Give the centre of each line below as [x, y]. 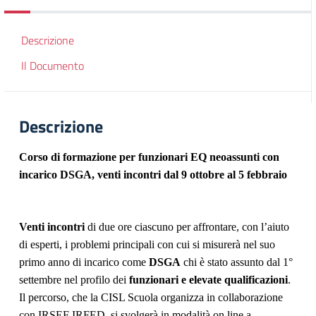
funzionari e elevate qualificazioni [208, 280]
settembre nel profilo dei [74, 280]
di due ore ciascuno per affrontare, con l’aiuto [187, 227]
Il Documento [53, 66]
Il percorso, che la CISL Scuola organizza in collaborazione [151, 297]
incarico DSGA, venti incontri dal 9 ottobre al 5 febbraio [153, 175]
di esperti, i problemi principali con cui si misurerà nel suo [147, 244]
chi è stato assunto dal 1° [238, 262]
